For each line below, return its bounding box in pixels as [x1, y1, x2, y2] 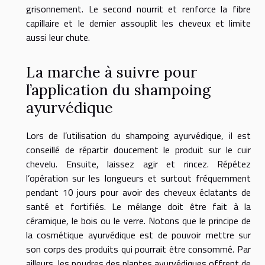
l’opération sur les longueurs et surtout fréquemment [26, 170, 251, 185]
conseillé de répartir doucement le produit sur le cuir [26, 142, 251, 157]
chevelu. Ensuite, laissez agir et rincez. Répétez [26, 156, 251, 171]
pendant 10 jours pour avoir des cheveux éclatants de [26, 185, 251, 199]
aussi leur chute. [26, 30, 90, 45]
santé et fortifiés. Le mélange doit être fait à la [26, 199, 251, 214]
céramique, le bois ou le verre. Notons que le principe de [26, 213, 251, 228]
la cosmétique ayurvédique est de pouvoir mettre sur [26, 227, 251, 242]
